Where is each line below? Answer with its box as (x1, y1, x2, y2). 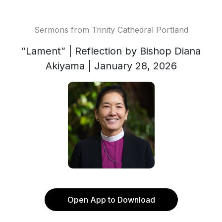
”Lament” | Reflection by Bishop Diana (21, 45, 201, 57)
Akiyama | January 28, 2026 (45, 60, 177, 72)
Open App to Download (67, 195, 155, 205)
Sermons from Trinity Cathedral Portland (34, 25, 188, 35)
